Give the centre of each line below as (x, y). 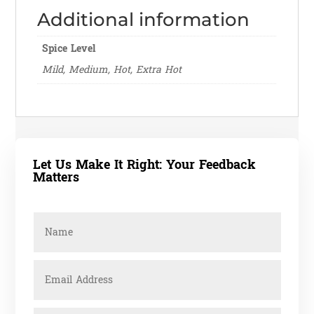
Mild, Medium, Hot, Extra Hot (112, 69)
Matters (56, 178)
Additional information (144, 19)
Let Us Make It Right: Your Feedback (145, 165)
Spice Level (69, 48)
